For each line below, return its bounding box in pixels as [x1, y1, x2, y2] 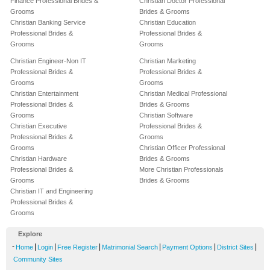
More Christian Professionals [139, 166, 224, 174]
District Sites [217, 243, 254, 251]
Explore [18, 230, 42, 238]
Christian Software [139, 111, 193, 119]
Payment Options [162, 243, 213, 251]
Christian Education [139, 19, 196, 27]
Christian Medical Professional [139, 90, 227, 98]
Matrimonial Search [102, 243, 158, 251]
